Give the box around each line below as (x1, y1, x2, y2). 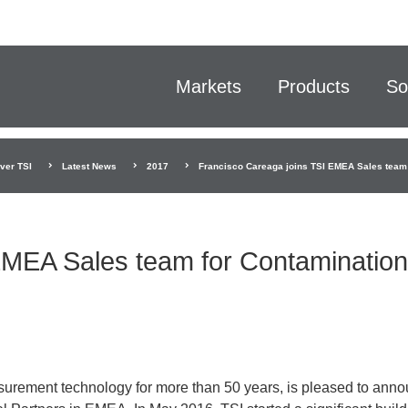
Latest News (62, 160, 117, 171)
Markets (176, 76, 241, 97)
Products (278, 76, 350, 97)
